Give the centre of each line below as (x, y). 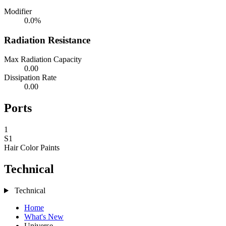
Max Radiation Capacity (43, 60)
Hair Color (22, 148)
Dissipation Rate (30, 78)
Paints (50, 148)
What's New (44, 217)
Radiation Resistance (47, 40)
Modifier (18, 11)
